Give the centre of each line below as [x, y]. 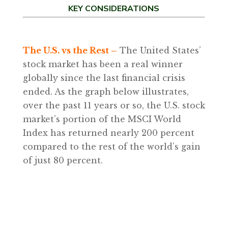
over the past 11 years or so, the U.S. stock [114, 105]
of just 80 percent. [63, 160]
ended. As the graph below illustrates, [106, 92]
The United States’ [159, 50]
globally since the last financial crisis [104, 78]
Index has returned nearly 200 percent [108, 133]
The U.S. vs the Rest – [70, 50]
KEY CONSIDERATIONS [114, 9]
